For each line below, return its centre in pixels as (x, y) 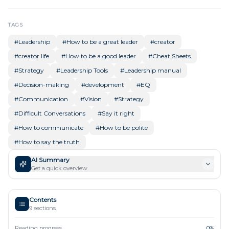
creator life (34, 56)
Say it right (118, 113)
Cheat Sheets (171, 56)
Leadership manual (153, 70)
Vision (93, 99)
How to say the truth (49, 142)
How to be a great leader (102, 41)
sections (44, 208)
